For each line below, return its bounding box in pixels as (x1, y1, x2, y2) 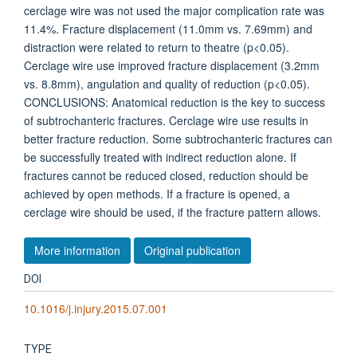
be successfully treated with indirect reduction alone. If (24, 149, 296, 165)
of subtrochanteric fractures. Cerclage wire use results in (24, 112, 308, 128)
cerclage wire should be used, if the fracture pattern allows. (24, 204, 321, 220)
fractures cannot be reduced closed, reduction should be (24, 167, 308, 183)
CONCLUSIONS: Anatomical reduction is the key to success (24, 94, 325, 110)
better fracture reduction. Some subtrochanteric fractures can (24, 131, 332, 147)
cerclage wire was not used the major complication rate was (24, 2, 324, 18)
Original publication (144, 241, 241, 258)
